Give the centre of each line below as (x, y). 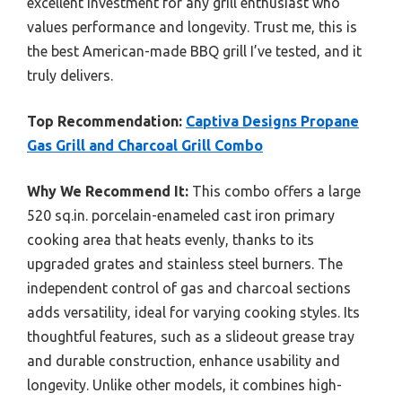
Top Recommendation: (105, 121)
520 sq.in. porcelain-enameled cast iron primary (181, 215)
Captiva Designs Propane (272, 121)
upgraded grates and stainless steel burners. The (185, 264)
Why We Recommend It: (108, 191)
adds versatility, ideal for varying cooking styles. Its (193, 312)
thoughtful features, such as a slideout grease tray (191, 336)
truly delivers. (70, 75)
